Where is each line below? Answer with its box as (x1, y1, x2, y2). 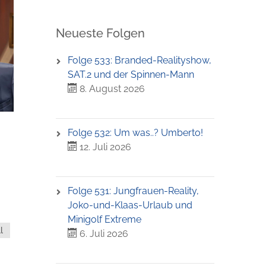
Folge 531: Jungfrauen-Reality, (67, 185, 199, 197)
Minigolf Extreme (67, 214, 141, 225)
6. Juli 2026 (77, 228, 128, 239)
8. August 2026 (77, 83, 145, 94)
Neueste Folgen (55, 26, 145, 40)
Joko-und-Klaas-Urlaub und (67, 199, 192, 211)
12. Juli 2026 (77, 141, 131, 153)
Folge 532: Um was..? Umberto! (67, 127, 203, 138)
